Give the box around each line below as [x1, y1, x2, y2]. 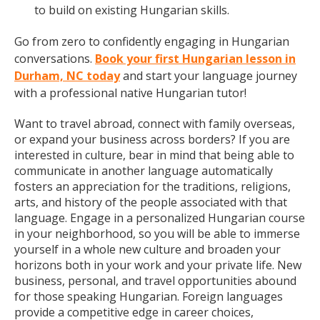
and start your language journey [120, 68, 297, 84]
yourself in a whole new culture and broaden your [14, 241, 281, 257]
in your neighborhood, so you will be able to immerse [14, 226, 300, 241]
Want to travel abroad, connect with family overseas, [14, 116, 295, 131]
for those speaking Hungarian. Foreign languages [14, 289, 283, 304]
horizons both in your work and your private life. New [14, 257, 301, 273]
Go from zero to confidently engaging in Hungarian [14, 34, 289, 49]
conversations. [14, 51, 95, 66]
